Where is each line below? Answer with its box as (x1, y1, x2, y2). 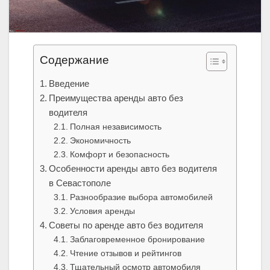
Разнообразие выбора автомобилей (69, 192, 213, 202)
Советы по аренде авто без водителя (49, 219, 204, 230)
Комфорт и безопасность (69, 149, 169, 159)
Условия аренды (69, 206, 135, 216)
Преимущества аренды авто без (49, 92, 184, 103)
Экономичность (69, 135, 131, 145)
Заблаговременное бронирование (69, 234, 205, 244)
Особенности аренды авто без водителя (49, 163, 218, 174)
